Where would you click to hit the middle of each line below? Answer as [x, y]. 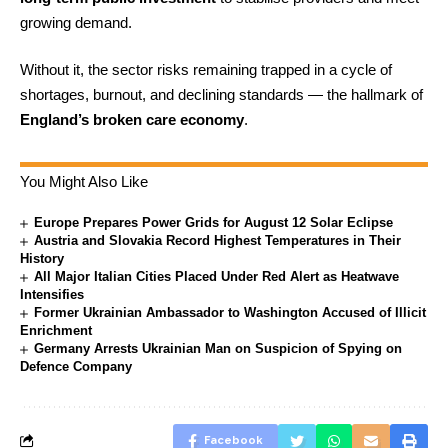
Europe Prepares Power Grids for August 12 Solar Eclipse [214, 222]
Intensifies [52, 294]
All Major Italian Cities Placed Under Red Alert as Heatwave [217, 276]
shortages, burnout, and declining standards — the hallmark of [221, 94]
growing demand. [76, 22]
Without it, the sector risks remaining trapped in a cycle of [206, 69]
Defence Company [76, 366]
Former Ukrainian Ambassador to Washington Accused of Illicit [230, 312]
